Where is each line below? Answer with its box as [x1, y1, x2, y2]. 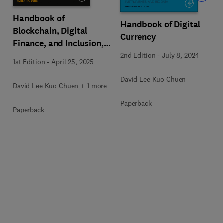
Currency [120, 31, 156, 43]
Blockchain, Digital [13, 24, 88, 37]
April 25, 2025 [51, 57, 94, 66]
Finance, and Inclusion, [13, 37, 104, 49]
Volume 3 [13, 49, 50, 62]
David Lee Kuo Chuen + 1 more [13, 81, 107, 90]
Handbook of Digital [120, 18, 201, 30]
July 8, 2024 [162, 51, 199, 60]
